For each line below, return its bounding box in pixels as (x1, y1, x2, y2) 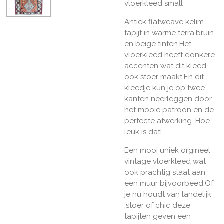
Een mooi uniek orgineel (124, 145, 210, 155)
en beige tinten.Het (124, 39, 191, 48)
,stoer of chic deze (124, 200, 190, 210)
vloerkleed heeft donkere (124, 50, 215, 59)
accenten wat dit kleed (124, 61, 206, 70)
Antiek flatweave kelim (124, 17, 204, 26)
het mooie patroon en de (124, 105, 214, 114)
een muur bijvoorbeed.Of (124, 178, 213, 188)
